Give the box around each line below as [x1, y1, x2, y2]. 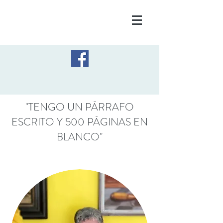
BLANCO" [57, 129, 103, 144]
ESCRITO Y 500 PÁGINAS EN [11, 114, 148, 129]
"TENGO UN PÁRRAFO [25, 100, 134, 114]
